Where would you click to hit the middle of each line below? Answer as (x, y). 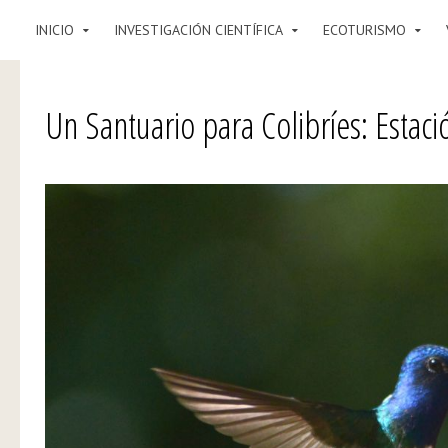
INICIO (54, 30)
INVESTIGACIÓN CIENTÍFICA (198, 30)
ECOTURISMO (364, 30)
